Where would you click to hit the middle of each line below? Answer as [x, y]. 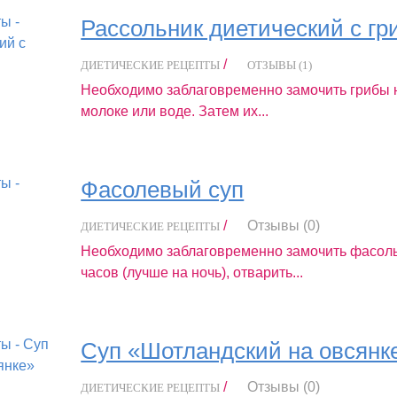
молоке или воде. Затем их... [175, 112]
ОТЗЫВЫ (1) [280, 66]
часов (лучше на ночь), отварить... [192, 272]
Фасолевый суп [163, 190]
